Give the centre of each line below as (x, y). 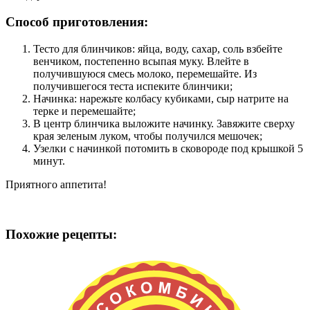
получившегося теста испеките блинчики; (134, 86)
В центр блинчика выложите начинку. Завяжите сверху (164, 123)
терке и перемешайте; (84, 111)
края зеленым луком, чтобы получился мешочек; (149, 136)
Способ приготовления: (79, 22)
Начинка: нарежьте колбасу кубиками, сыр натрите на (161, 98)
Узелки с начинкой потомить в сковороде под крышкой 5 (168, 148)
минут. (51, 161)
